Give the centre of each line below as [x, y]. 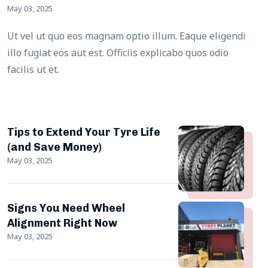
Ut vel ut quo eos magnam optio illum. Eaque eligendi [127, 36]
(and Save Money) [54, 147]
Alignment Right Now [62, 223]
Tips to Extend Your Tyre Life [84, 132]
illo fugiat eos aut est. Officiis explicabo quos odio [118, 52]
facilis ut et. [33, 69]
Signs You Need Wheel [66, 208]
